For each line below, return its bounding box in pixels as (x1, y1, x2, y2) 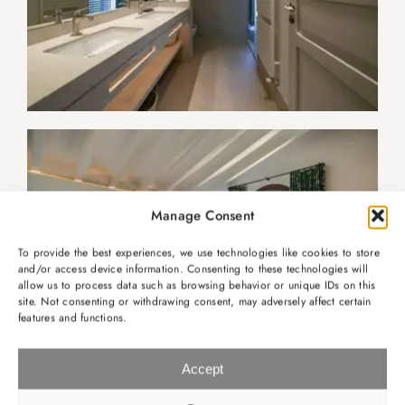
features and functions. (18, 309, 127, 326)
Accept (182, 361, 223, 376)
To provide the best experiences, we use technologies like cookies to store (18, 244, 380, 261)
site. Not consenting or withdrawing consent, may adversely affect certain (18, 293, 372, 310)
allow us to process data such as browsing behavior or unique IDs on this (18, 277, 376, 294)
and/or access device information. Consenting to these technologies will (18, 260, 369, 278)
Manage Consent (150, 205, 255, 226)
